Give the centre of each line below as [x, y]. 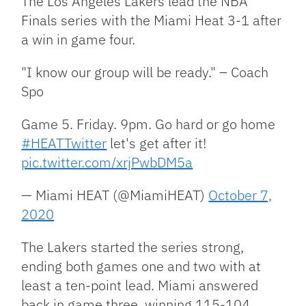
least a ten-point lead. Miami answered [140, 286]
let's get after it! [157, 143]
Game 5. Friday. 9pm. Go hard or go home [149, 124]
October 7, [240, 195]
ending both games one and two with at [141, 266]
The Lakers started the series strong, [133, 247]
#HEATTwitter [64, 143]
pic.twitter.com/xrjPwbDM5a [107, 163]
